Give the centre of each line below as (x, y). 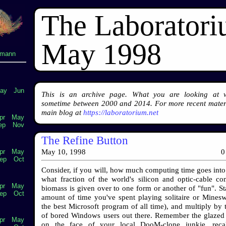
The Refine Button (85, 140)
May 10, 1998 (64, 152)
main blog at (63, 112)
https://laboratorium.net (121, 112)
